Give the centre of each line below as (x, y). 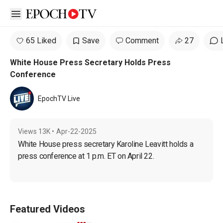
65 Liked (41, 41)
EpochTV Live (59, 99)
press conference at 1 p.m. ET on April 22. (86, 156)
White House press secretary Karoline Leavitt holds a (107, 144)
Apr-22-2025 (76, 131)
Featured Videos (48, 209)
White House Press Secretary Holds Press (90, 62)
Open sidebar (39, 13)
